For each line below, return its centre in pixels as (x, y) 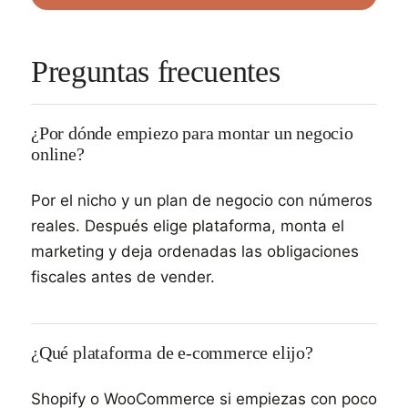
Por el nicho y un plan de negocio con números (202, 200)
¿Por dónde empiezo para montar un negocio (192, 133)
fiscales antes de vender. (123, 277)
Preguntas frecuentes (156, 71)
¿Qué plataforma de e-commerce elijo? (172, 352)
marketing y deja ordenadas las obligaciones (195, 251)
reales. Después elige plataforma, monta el (188, 226)
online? (58, 154)
